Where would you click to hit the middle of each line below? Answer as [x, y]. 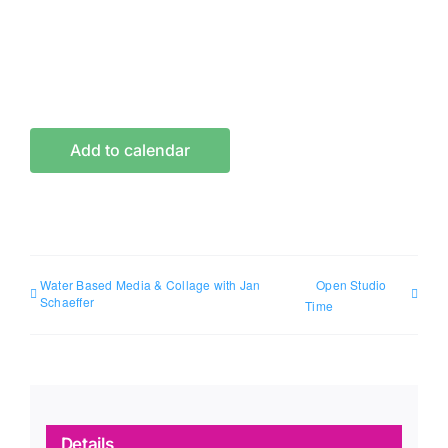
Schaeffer [67, 302]
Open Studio [351, 285]
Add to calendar [130, 150]
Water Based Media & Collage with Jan [150, 285]
